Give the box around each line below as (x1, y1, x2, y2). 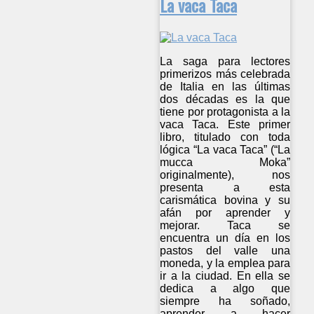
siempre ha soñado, (160, 295, 291, 308)
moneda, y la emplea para (160, 257, 291, 270)
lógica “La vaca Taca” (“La (160, 144, 291, 156)
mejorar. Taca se (160, 219, 291, 232)
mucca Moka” (160, 156, 291, 169)
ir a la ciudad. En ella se (160, 270, 291, 282)
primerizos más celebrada (160, 68, 291, 81)
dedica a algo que (160, 282, 291, 295)
